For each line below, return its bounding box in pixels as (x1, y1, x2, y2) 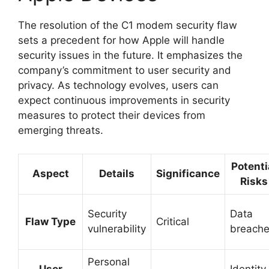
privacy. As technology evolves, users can (18, 79, 219, 91)
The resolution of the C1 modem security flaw (18, 19, 237, 31)
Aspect (32, 167, 69, 180)
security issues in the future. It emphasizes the (18, 49, 243, 61)
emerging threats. (18, 124, 103, 136)
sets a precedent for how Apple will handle (18, 34, 225, 46)
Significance (156, 167, 220, 180)
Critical (156, 215, 189, 228)
